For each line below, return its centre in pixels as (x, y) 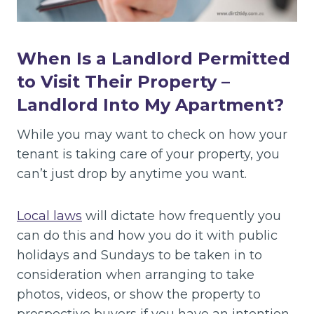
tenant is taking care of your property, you (148, 154)
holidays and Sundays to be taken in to (139, 255)
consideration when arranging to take (136, 274)
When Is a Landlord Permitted (153, 58)
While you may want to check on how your (152, 134)
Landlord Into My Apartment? (150, 104)
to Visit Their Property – (123, 81)
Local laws (49, 216)
